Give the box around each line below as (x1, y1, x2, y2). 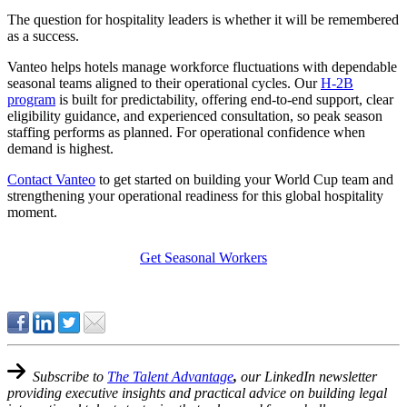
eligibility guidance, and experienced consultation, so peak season (7, 108, 382, 124)
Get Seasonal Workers (140, 250, 267, 265)
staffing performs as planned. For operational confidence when (7, 124, 365, 140)
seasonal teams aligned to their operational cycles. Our (7, 75, 321, 91)
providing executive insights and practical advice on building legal (7, 385, 387, 401)
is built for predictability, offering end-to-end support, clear (55, 92, 393, 107)
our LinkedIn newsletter (237, 369, 378, 384)
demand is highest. (7, 141, 114, 156)
